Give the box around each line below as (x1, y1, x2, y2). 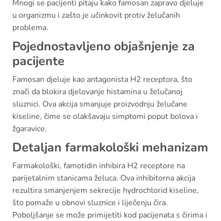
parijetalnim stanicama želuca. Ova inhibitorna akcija (12, 172, 195, 184)
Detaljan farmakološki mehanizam (12, 139, 208, 156)
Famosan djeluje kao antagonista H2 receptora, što (12, 74, 192, 85)
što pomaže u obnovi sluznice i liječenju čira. (12, 197, 168, 208)
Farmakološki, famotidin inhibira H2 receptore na (12, 160, 185, 171)
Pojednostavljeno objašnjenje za (12, 37, 195, 55)
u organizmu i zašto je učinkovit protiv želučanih (12, 9, 180, 21)
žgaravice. (12, 123, 47, 134)
